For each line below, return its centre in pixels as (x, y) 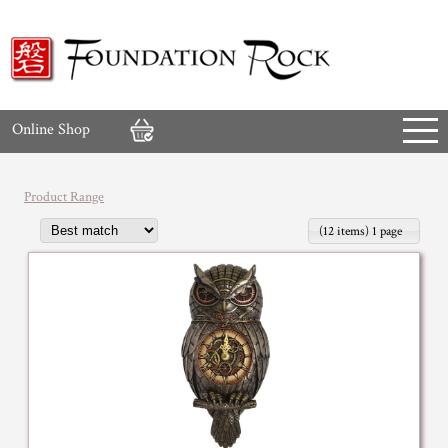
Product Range (64, 196)
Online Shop (51, 129)
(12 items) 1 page (360, 231)
